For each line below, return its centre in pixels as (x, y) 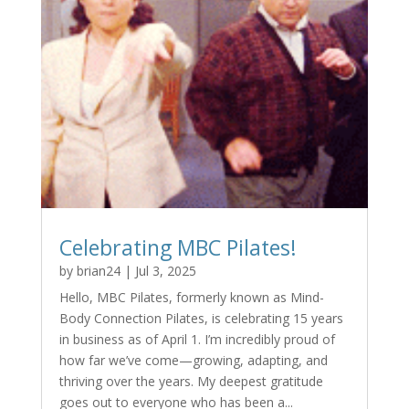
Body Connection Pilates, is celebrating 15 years (201, 318)
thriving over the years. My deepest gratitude (191, 381)
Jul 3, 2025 (165, 270)
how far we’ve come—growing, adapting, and (193, 360)
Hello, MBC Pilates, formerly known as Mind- (191, 297)
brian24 (98, 270)
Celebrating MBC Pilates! (178, 247)
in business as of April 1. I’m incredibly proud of (197, 339)
